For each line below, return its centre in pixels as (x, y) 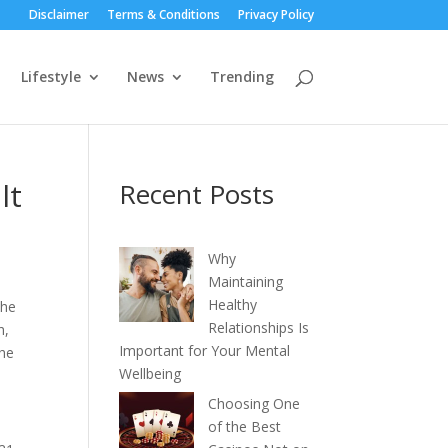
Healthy (233, 304)
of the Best (245, 426)
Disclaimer (58, 14)
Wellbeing (150, 373)
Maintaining (246, 281)
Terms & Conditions (163, 14)
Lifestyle (50, 76)
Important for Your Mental (205, 350)
